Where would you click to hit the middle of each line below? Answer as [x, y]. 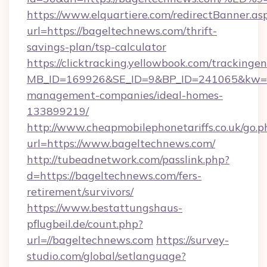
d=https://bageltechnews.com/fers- [114, 176]
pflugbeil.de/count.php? [85, 224]
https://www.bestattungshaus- [105, 208]
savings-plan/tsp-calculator [97, 47]
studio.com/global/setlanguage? [106, 256]
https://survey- [193, 240]
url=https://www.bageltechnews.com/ [121, 143]
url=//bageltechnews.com [90, 240]
